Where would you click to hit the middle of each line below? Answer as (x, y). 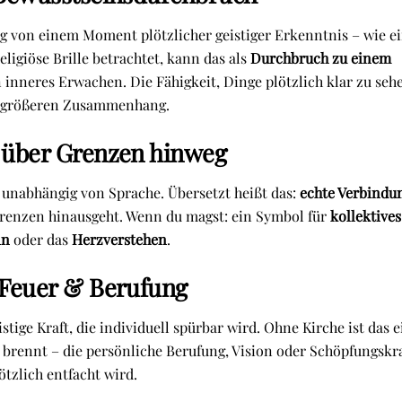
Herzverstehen (119, 240)
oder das (40, 240)
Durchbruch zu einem (320, 57)
